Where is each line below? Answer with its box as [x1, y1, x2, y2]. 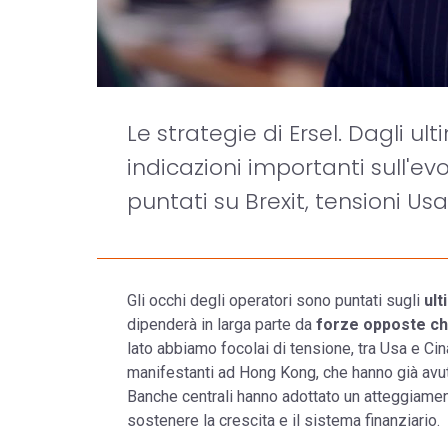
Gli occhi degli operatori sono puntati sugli [127, 290, 424, 310]
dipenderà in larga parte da [127, 314, 316, 334]
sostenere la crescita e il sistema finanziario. [127, 410, 440, 430]
